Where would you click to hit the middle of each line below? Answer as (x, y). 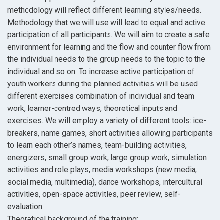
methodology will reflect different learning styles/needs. (104, 10)
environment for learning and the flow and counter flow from (109, 47)
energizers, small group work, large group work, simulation (107, 158)
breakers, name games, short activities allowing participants (110, 133)
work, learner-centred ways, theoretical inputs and (92, 109)
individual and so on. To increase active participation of (101, 72)
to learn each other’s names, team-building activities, (97, 145)
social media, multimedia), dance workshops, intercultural (105, 182)
